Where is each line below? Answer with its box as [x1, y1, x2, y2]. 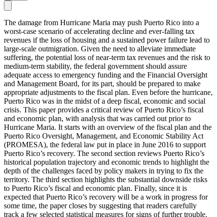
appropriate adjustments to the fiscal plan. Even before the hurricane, [4, 88, 213, 97]
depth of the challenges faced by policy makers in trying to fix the [4, 167, 203, 175]
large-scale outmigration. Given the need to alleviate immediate [4, 45, 196, 53]
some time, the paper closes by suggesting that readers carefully [4, 201, 197, 210]
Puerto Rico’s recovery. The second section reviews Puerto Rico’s [4, 149, 204, 158]
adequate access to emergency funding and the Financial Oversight [4, 71, 207, 79]
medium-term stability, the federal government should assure [4, 62, 187, 71]
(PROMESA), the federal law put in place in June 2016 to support [4, 140, 206, 149]
